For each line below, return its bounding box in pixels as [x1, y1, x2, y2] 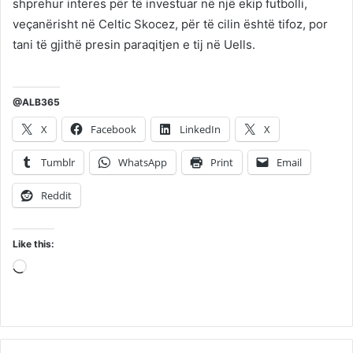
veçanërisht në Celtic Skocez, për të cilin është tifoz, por [13, 17, 328, 32]
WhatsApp [118, 155, 167, 170]
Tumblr [41, 155, 75, 170]
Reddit [41, 188, 72, 203]
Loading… [26, 261, 80, 277]
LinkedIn [180, 122, 221, 137]
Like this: [13, 238, 54, 251]
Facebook [91, 122, 136, 137]
